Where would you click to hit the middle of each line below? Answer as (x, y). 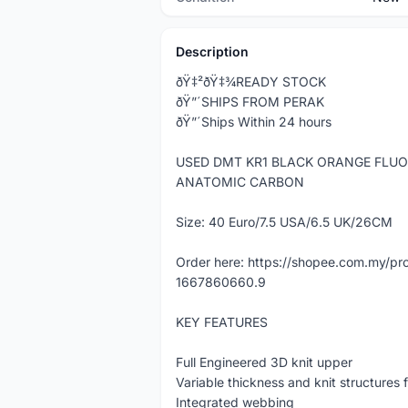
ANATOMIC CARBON (240, 182)
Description (212, 51)
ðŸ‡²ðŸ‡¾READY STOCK (251, 82)
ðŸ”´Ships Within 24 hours (254, 122)
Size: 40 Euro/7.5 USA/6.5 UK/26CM (284, 222)
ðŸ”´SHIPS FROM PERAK (250, 102)
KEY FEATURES (222, 322)
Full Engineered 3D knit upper (264, 362)
